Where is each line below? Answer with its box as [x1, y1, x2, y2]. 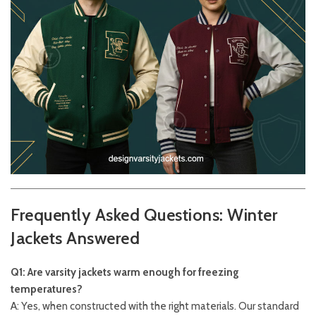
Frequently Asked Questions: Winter [11, 205, 277, 226]
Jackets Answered [11, 228, 140, 249]
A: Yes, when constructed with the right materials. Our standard [11, 300, 299, 313]
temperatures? [11, 283, 83, 296]
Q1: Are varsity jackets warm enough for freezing [11, 266, 239, 279]
